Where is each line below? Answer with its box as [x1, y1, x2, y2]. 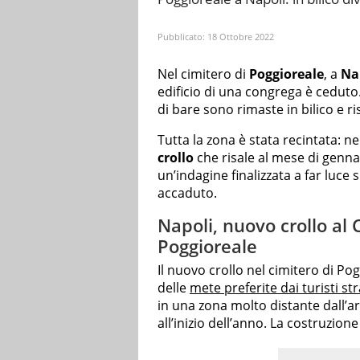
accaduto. [157, 184, 217, 202]
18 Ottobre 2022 [207, 30, 274, 43]
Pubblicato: [157, 30, 207, 43]
